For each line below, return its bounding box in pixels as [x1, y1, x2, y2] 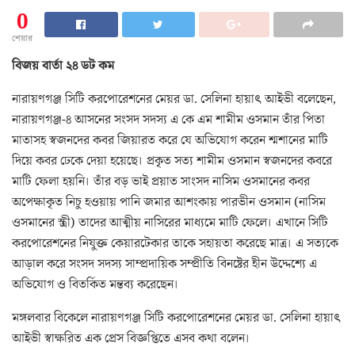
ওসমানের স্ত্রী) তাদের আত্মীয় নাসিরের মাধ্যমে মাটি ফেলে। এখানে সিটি [12, 213, 328, 231]
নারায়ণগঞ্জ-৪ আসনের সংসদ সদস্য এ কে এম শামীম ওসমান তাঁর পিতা [12, 110, 325, 128]
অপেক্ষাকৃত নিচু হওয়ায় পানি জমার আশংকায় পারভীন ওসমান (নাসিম [12, 193, 326, 211]
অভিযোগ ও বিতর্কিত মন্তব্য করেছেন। [12, 275, 179, 293]
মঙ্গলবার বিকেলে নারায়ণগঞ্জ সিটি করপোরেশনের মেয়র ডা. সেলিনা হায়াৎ [12, 308, 341, 326]
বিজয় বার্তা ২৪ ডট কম [12, 56, 114, 74]
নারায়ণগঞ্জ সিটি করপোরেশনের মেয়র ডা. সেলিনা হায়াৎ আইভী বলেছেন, [12, 90, 336, 108]
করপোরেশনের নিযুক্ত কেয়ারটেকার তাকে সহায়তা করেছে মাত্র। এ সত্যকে [12, 234, 338, 252]
